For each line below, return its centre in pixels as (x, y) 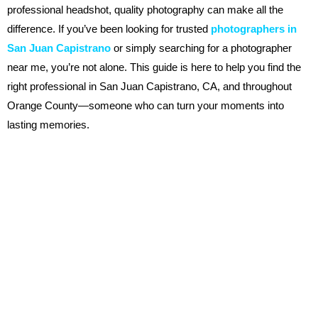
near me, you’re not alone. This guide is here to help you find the (154, 67)
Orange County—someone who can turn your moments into (146, 105)
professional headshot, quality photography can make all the (145, 10)
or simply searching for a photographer (201, 48)
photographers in (254, 29)
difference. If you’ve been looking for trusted (108, 29)
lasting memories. (48, 125)
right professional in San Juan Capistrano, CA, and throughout (149, 86)
